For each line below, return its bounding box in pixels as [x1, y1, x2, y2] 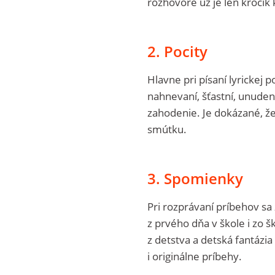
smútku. [147, 122, 187, 136]
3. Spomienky [147, 168, 243, 188]
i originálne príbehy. [147, 249, 242, 263]
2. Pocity [147, 41, 207, 61]
